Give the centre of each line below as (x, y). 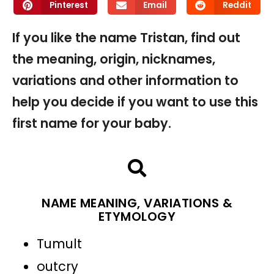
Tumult (59, 243)
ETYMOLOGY (137, 216)
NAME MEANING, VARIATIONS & (137, 203)
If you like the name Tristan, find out (126, 37)
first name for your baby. (92, 123)
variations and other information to (125, 80)
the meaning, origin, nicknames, (114, 59)
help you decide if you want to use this (135, 102)
